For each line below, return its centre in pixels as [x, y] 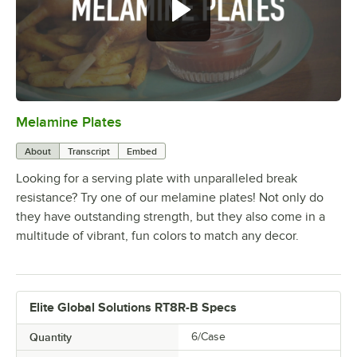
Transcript [89, 151]
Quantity [51, 337]
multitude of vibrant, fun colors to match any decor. [157, 235]
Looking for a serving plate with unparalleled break [157, 178]
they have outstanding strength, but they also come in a [171, 216]
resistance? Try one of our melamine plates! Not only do [170, 197]
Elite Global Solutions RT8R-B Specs [133, 307]
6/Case [208, 336]
